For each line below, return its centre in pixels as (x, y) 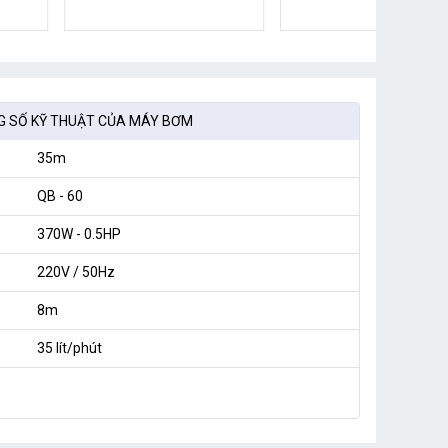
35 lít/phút (69, 348)
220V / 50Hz (75, 272)
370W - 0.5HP (78, 234)
